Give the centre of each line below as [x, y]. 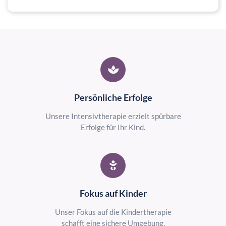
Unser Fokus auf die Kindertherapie [113, 212]
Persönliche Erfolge [113, 97]
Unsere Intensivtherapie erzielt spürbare [113, 116]
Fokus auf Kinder [113, 193]
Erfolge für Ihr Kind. [113, 127]
